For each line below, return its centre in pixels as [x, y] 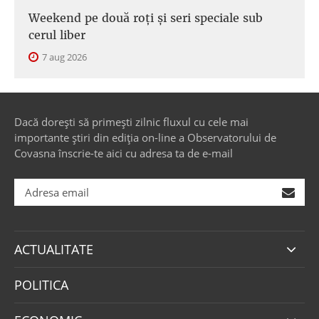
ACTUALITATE [54, 249]
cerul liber [57, 35]
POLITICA [41, 285]
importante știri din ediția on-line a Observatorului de [145, 137]
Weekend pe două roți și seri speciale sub [146, 18]
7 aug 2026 [63, 57]
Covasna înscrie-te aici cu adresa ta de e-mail [124, 153]
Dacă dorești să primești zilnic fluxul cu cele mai [131, 122]
